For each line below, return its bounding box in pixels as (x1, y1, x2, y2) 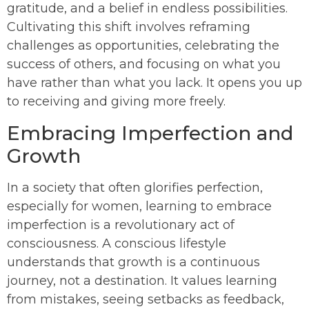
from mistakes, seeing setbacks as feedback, (7, 292, 284, 308)
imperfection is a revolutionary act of (7, 217, 235, 233)
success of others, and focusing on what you (7, 57, 281, 72)
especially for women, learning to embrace (7, 199, 272, 215)
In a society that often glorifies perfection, (7, 180, 263, 196)
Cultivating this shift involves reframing (7, 19, 250, 35)
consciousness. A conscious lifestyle (7, 236, 226, 252)
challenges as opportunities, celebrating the (7, 38, 279, 54)
